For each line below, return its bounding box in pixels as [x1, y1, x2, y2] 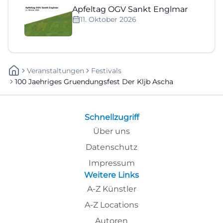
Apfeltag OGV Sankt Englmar [72, 4, 188, 14]
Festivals [91, 66, 121, 75]
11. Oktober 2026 [80, 15, 136, 24]
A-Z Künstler [87, 184, 136, 194]
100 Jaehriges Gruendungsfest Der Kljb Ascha [15, 77, 173, 86]
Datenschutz [86, 142, 137, 152]
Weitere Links [84, 170, 139, 180]
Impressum [88, 158, 135, 168]
